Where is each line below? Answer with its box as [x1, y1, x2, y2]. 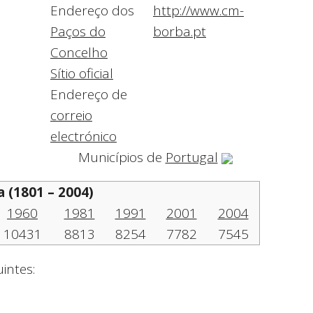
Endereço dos [50, 1, 134, 20]
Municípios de [78, 148, 166, 167]
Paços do [50, 22, 105, 41]
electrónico [50, 127, 117, 146]
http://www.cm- [153, 1, 244, 20]
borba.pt [153, 22, 206, 41]
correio [50, 106, 92, 125]
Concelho [50, 43, 108, 62]
